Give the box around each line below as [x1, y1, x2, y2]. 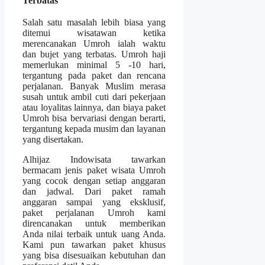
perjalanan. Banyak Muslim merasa [22, 81, 166, 92]
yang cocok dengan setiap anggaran [22, 176, 166, 186]
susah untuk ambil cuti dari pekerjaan [22, 92, 166, 102]
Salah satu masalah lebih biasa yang [22, 17, 166, 28]
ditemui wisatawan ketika [22, 28, 166, 38]
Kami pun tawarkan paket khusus [22, 240, 166, 250]
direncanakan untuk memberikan [22, 218, 166, 229]
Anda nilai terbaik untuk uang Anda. [22, 229, 166, 240]
